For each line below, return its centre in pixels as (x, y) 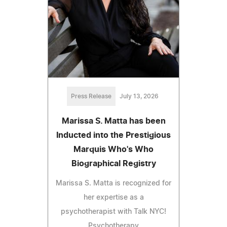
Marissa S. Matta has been (113, 121)
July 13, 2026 (139, 97)
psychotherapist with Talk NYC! (113, 212)
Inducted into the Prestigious (113, 136)
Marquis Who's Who (113, 150)
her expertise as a (113, 198)
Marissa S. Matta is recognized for (113, 184)
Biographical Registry (113, 164)
